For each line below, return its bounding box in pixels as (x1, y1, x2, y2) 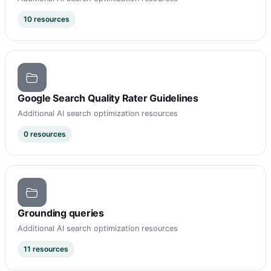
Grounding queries (18, 207, 104, 220)
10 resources (24, 15, 70, 24)
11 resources (24, 244, 68, 254)
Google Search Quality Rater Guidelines (18, 92, 198, 105)
